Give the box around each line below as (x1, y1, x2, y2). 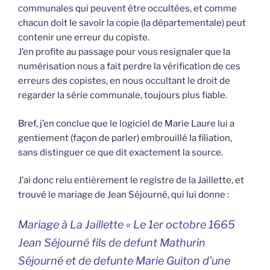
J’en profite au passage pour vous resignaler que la (18, 46, 230, 58)
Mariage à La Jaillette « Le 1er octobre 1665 (18, 218, 235, 231)
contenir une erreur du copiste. (18, 32, 149, 43)
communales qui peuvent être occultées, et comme (18, 3, 237, 14)
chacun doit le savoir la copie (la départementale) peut (18, 17, 246, 29)
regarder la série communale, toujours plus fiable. (18, 90, 227, 101)
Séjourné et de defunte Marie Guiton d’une (18, 254, 230, 267)
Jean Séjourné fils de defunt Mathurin (18, 236, 206, 249)
